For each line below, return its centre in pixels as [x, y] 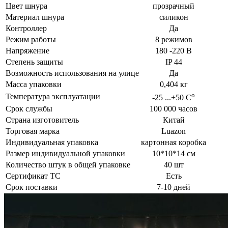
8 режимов [174, 39]
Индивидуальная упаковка [52, 142]
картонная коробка [174, 142]
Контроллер [26, 28]
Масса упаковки [34, 84]
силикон [174, 17]
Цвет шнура [26, 6]
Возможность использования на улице [72, 73]
